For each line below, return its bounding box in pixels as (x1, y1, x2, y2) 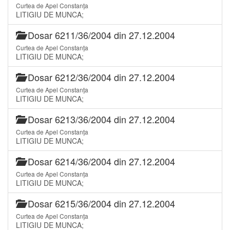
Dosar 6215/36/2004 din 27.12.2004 (25, 196, 175, 210)
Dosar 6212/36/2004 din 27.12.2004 (25, 70, 175, 84)
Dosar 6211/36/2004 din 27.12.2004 (25, 28, 175, 42)
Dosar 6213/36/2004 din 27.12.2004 (25, 112, 175, 126)
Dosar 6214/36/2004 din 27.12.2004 (25, 154, 175, 168)
